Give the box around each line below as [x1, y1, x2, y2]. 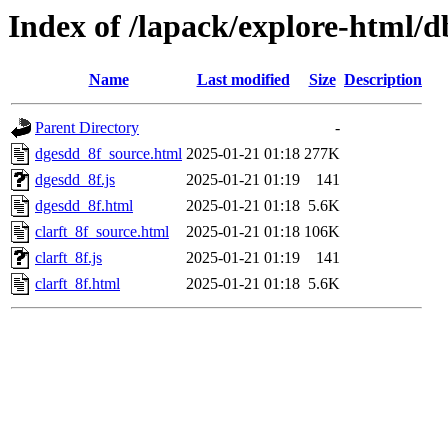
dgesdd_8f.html [35, 197, 133, 215]
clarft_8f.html [35, 275, 120, 293]
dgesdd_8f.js [35, 171, 115, 189]
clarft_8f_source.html [35, 223, 169, 241]
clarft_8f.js [35, 249, 102, 267]
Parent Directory [35, 119, 139, 137]
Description [344, 71, 422, 89]
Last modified [196, 71, 290, 89]
